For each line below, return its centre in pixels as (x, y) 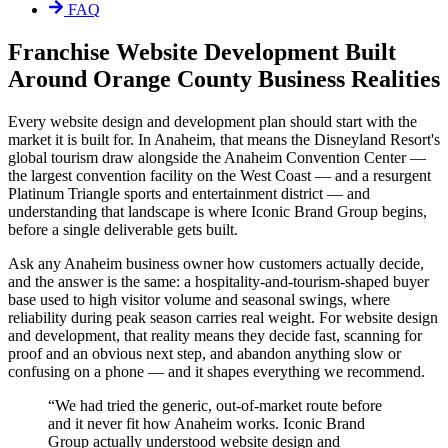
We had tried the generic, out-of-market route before (218, 405)
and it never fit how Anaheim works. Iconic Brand (206, 423)
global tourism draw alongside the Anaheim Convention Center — (217, 157)
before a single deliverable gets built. (123, 229)
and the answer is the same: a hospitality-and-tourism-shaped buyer (218, 281)
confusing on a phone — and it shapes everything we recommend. (216, 371)
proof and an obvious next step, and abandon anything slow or (204, 353)
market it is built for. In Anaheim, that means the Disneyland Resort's (224, 139)
